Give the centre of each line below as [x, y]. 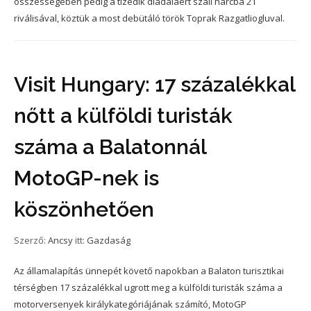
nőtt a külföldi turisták [123, 116]
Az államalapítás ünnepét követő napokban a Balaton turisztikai [149, 271]
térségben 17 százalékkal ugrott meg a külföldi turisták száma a [148, 287]
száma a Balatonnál [110, 147]
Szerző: [31, 240]
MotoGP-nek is [86, 178]
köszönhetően [84, 209]
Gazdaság [109, 240]
